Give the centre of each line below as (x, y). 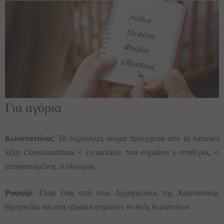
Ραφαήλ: (20, 193)
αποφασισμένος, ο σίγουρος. (51, 166)
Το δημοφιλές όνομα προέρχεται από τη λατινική (137, 138)
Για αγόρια (33, 107)
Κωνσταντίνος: (30, 138)
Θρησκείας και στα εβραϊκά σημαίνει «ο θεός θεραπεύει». (98, 207)
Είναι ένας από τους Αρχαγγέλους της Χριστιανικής (127, 193)
